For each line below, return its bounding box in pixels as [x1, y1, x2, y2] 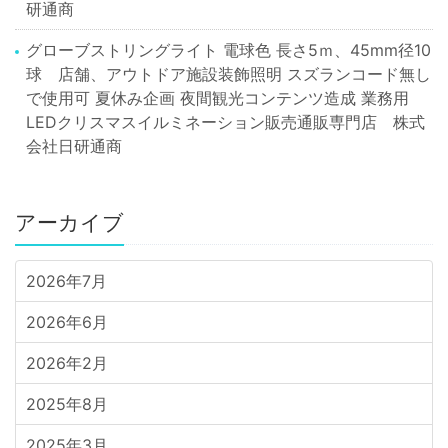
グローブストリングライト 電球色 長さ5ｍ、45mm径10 [26, 40, 432, 61]
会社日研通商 [26, 136, 123, 157]
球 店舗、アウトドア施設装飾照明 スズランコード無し [26, 64, 432, 85]
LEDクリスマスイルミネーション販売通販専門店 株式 [26, 112, 426, 133]
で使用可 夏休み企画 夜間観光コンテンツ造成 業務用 [26, 88, 410, 109]
